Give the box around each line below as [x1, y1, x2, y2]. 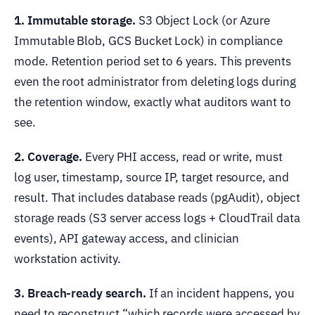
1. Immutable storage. [14, 12, 136, 28]
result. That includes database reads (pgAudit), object [14, 189, 300, 205]
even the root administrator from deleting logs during [14, 73, 296, 89]
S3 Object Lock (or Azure [135, 12, 271, 28]
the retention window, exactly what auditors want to [14, 94, 291, 110]
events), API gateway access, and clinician [14, 230, 239, 246]
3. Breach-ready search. [14, 285, 146, 301]
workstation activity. [14, 250, 121, 266]
